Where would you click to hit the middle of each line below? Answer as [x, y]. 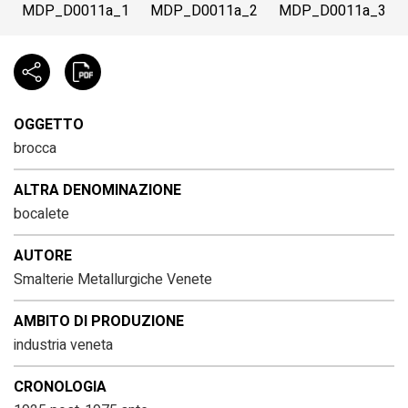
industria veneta [63, 345]
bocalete [41, 214]
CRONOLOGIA [60, 387]
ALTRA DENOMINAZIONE [97, 190]
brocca [35, 148]
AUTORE [43, 255]
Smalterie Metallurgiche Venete [113, 279]
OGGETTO [49, 124]
